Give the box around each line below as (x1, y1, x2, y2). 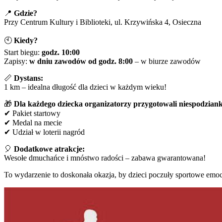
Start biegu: (4, 48, 42, 56)
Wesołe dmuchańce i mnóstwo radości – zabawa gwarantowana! (4, 153, 206, 162)
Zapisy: (4, 56, 29, 65)
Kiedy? (14, 36, 38, 45)
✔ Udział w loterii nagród (4, 127, 85, 136)
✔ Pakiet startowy (4, 109, 60, 117)
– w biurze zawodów (133, 56, 201, 65)
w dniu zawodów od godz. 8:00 (29, 56, 133, 65)
